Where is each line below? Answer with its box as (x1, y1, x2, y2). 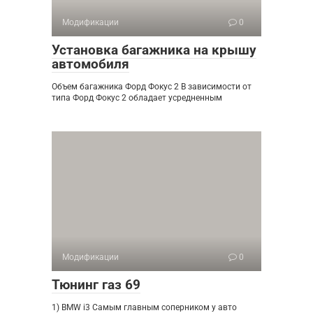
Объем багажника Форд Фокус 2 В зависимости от (52, 82, 252, 92)
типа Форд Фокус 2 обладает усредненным (52, 93, 222, 103)
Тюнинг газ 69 (52, 277, 140, 293)
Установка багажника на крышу (52, 42, 256, 58)
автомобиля (52, 56, 129, 72)
